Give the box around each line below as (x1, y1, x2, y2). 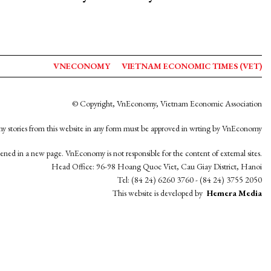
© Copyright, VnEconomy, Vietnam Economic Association (72, 98, 262, 109)
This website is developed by (113, 188, 204, 198)
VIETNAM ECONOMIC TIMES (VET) (122, 60, 262, 71)
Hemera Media (207, 188, 262, 198)
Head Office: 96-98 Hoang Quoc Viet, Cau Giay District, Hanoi (51, 161, 262, 172)
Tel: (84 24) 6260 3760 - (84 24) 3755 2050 (117, 174, 262, 185)
